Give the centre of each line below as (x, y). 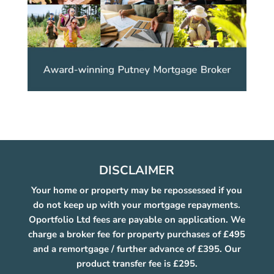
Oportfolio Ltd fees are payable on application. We (137, 219)
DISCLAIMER (137, 170)
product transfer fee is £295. (137, 263)
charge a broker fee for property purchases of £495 (137, 234)
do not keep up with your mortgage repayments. (137, 205)
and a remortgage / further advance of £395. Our (137, 249)
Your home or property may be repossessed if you (137, 190)
